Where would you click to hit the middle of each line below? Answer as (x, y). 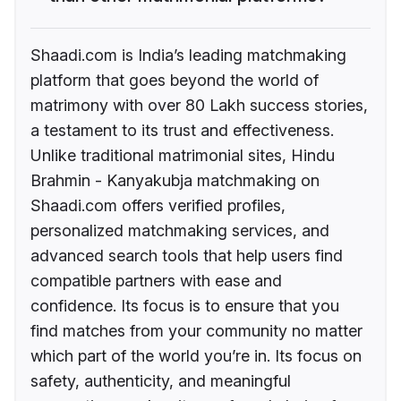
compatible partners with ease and (156, 281)
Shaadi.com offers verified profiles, (158, 206)
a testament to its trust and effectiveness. (182, 131)
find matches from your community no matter (196, 331)
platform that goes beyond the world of (175, 81)
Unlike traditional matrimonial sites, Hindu (183, 156)
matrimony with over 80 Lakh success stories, (199, 106)
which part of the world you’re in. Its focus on (196, 356)
